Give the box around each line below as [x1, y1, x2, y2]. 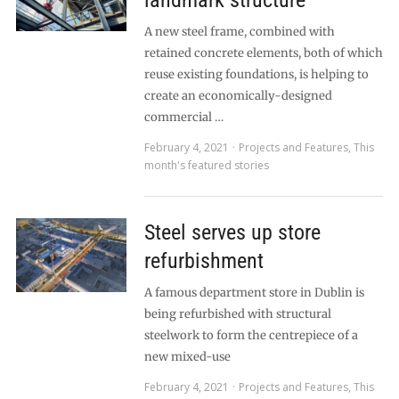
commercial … [143, 110, 224, 125]
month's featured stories [143, 158, 269, 173]
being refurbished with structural [143, 306, 331, 322]
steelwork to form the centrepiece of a [143, 328, 358, 343]
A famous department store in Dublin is [143, 285, 364, 300]
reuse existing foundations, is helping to [143, 67, 369, 82]
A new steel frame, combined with [143, 24, 335, 39]
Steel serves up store [143, 220, 321, 245]
